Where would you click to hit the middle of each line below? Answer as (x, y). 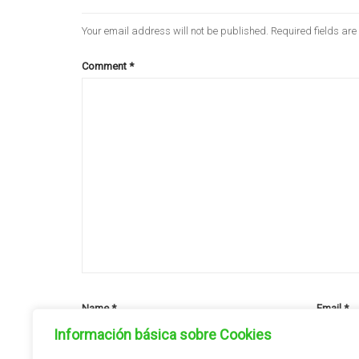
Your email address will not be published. (175, 30)
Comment (105, 67)
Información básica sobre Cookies (163, 335)
